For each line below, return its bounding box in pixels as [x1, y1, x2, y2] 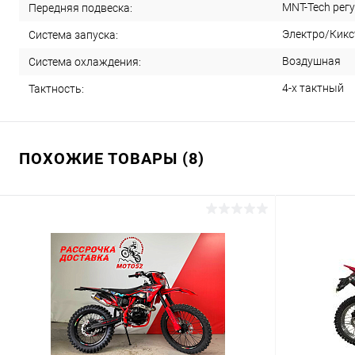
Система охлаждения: [29, 55, 141, 69]
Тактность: [29, 82, 84, 96]
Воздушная [282, 55, 341, 68]
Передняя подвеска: [29, 2, 132, 15]
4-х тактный [282, 82, 344, 95]
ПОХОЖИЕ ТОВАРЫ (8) [19, 149, 204, 169]
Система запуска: [29, 29, 118, 42]
